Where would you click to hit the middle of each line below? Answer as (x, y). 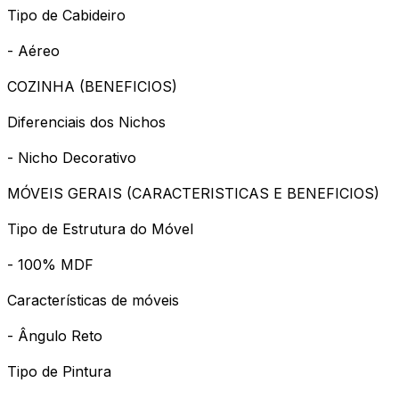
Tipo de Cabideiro (66, 15)
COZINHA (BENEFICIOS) (92, 86)
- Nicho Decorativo (72, 157)
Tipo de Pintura (59, 371)
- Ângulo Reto (55, 335)
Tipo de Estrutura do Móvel (100, 228)
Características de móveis (93, 300)
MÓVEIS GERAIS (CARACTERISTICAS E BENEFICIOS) (193, 193)
